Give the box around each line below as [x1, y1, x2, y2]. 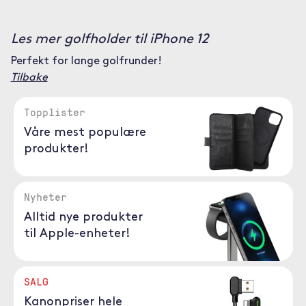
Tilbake [10, 72, 48, 83]
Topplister [23, 105, 85, 120]
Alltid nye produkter [23, 211, 143, 224]
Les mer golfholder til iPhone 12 [10, 33, 208, 46]
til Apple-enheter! [23, 227, 130, 240]
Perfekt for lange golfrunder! [10, 56, 162, 67]
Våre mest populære [23, 126, 146, 139]
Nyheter [23, 189, 67, 204]
